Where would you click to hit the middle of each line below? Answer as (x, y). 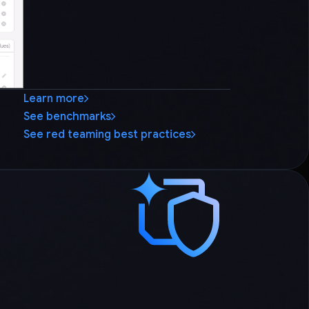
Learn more (53, 98)
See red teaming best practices (107, 134)
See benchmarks (67, 116)
